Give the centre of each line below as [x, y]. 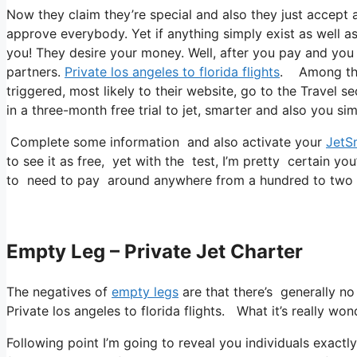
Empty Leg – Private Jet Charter [155, 252]
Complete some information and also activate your [166, 142]
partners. [35, 72]
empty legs [145, 291]
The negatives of [59, 291]
